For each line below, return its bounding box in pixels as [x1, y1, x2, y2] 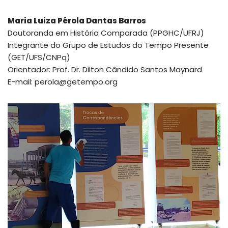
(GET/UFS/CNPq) [8, 52, 70, 63]
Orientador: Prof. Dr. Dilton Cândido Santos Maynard [8, 64, 202, 75]
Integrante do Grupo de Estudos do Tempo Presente [8, 40, 209, 51]
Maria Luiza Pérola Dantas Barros [8, 15, 146, 26]
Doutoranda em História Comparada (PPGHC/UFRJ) [8, 27, 204, 39]
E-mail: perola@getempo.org [8, 76, 118, 88]
